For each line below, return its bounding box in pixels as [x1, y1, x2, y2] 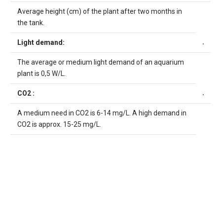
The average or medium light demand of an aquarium [17, 58, 184, 67]
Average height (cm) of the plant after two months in [17, 7, 182, 16]
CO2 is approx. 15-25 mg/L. [17, 120, 101, 129]
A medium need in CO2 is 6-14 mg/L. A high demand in [17, 109, 186, 117]
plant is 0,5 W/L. [17, 70, 66, 78]
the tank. [17, 19, 44, 27]
